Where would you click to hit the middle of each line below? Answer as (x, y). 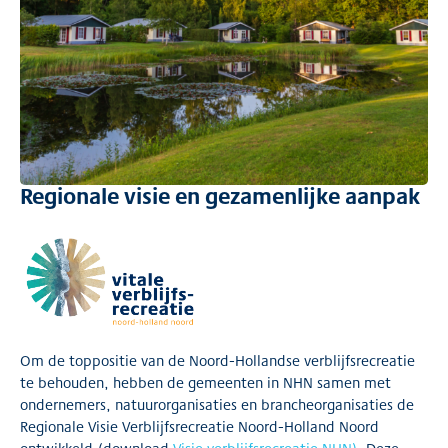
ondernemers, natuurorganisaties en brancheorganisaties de (217, 405)
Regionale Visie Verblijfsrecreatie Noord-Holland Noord (199, 427)
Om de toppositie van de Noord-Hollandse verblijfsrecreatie (217, 361)
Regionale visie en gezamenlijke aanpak (220, 195)
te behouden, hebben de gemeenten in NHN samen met (205, 383)
